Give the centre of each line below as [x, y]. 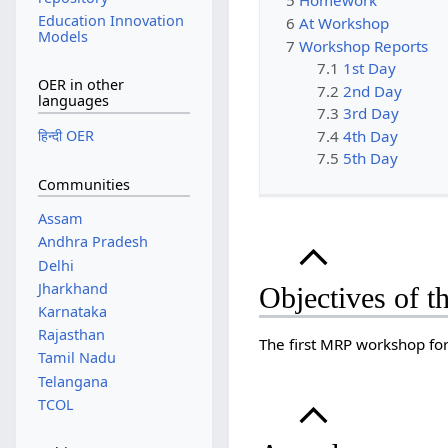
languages [73, 101]
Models [62, 36]
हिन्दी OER [65, 136]
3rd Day [370, 113]
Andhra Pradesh [92, 242]
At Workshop [344, 23]
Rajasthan [71, 335]
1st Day [369, 68]
